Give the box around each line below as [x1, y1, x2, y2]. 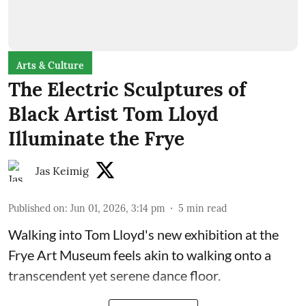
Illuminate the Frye [8, 126, 184, 151]
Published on [8, 202, 65, 214]
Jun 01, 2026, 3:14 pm [70, 202, 165, 214]
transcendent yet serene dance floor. [8, 267, 223, 283]
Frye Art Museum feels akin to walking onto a [8, 247, 271, 263]
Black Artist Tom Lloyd [8, 102, 219, 126]
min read [186, 202, 227, 214]
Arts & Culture [16, 59, 84, 72]
